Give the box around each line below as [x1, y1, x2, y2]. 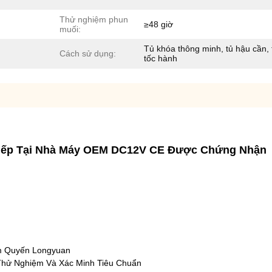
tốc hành [144, 53, 177, 63]
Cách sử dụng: [59, 49, 116, 58]
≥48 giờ [144, 19, 173, 29]
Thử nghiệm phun [59, 15, 128, 24]
